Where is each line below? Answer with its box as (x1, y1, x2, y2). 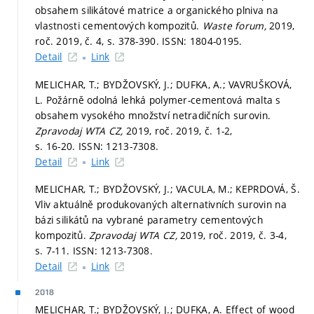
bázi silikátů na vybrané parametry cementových (35, 213, 263, 227)
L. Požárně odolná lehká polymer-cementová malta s (35, 93, 281, 107)
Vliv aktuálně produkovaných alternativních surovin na (35, 198, 287, 212)
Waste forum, (202, 19, 270, 33)
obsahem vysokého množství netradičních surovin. (35, 108, 271, 122)
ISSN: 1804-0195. (162, 34, 243, 48)
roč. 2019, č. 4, (35, 34, 107, 48)
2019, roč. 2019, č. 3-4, (180, 228, 287, 243)
